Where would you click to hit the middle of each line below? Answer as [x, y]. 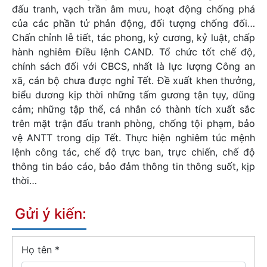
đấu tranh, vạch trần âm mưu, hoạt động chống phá [133, 9]
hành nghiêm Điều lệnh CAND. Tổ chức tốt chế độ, [133, 52]
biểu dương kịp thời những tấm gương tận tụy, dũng [133, 94]
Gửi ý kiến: [51, 213]
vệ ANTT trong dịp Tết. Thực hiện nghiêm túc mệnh [133, 137]
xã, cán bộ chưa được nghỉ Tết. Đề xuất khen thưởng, [133, 80]
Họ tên [38, 249]
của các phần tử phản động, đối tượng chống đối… [133, 23]
